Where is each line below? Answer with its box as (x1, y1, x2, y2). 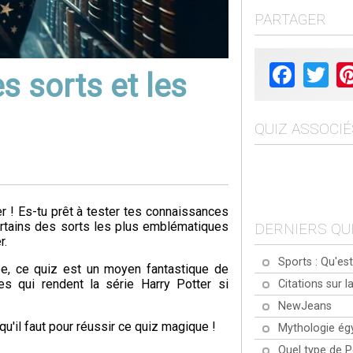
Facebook (295, 60, 350, 76)
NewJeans (277, 299, 332, 313)
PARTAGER (254, 10, 326, 29)
